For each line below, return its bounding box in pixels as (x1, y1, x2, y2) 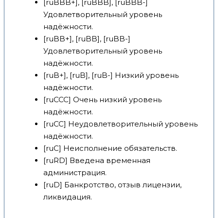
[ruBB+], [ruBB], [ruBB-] (43, 34, 130, 44)
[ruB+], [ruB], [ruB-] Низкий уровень (43, 71, 179, 80)
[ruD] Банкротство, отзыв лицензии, (43, 180, 182, 190)
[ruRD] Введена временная (43, 156, 150, 165)
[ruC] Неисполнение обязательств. (43, 144, 177, 153)
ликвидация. (43, 192, 92, 202)
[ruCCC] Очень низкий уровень (43, 95, 162, 105)
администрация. (43, 168, 107, 178)
